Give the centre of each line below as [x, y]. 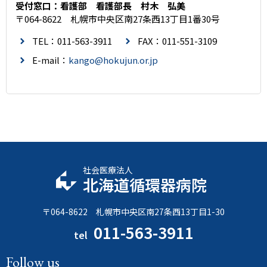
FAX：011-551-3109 [177, 41]
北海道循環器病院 [145, 184]
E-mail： [50, 60]
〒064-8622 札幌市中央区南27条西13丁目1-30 [133, 212]
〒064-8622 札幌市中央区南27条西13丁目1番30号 [118, 19]
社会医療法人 [108, 170]
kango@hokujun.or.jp [113, 60]
